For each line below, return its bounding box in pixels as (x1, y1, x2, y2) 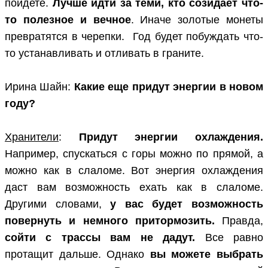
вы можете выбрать (150, 248, 264, 261)
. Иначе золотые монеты (130, 14, 263, 26)
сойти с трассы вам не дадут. (5, 232, 196, 244)
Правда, (214, 215, 263, 227)
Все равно (195, 232, 264, 244)
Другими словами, (5, 198, 111, 211)
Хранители (5, 131, 59, 144)
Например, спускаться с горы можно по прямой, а (5, 148, 263, 160)
